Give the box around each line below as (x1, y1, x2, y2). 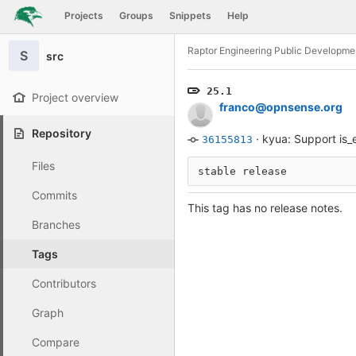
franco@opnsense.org (219, 100, 342, 114)
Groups (118, 10, 153, 21)
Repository (32, 126, 91, 140)
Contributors (32, 277, 96, 290)
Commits (32, 188, 77, 202)
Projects (64, 10, 103, 21)
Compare (32, 335, 79, 349)
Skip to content (12, 17, 91, 31)
